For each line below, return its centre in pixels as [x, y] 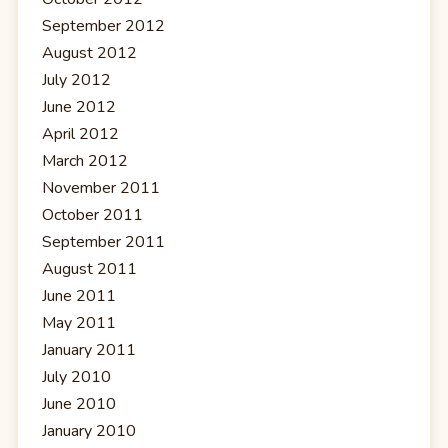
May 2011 [79, 322]
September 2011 [103, 241]
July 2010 [76, 376]
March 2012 [85, 160]
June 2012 [79, 106]
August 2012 [89, 52]
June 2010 [79, 403]
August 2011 [89, 268]
